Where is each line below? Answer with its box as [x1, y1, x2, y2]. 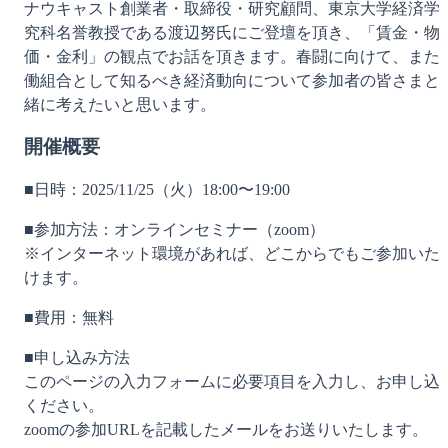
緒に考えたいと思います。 [24, 95, 216, 113]
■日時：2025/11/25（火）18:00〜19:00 [24, 181, 290, 198]
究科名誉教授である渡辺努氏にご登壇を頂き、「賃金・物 [24, 23, 440, 41]
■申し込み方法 [24, 349, 130, 366]
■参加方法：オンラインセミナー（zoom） [24, 221, 325, 238]
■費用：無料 [24, 309, 114, 326]
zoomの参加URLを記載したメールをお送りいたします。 [24, 421, 428, 438]
